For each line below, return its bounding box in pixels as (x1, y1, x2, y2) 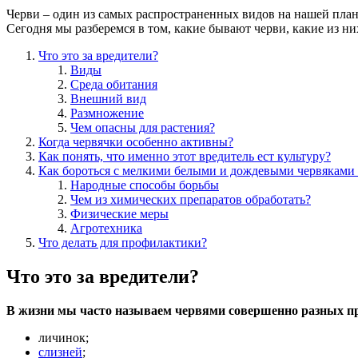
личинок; (38, 330, 89, 344)
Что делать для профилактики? (38, 235, 207, 249)
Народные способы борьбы (70, 177, 219, 192)
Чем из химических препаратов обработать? (70, 192, 311, 206)
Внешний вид (70, 91, 146, 105)
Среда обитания (70, 77, 157, 91)
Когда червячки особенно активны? (38, 134, 233, 149)
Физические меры (70, 206, 169, 221)
